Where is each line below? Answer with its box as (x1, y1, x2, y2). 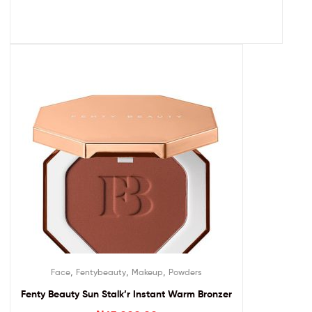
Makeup (132, 266, 163, 277)
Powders (169, 266, 202, 277)
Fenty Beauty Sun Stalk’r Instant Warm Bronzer (21, 287, 232, 300)
